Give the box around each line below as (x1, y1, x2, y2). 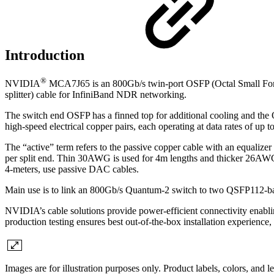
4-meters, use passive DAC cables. (5, 164, 139, 175)
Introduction (5, 47, 88, 64)
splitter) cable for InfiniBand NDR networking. (5, 89, 187, 100)
